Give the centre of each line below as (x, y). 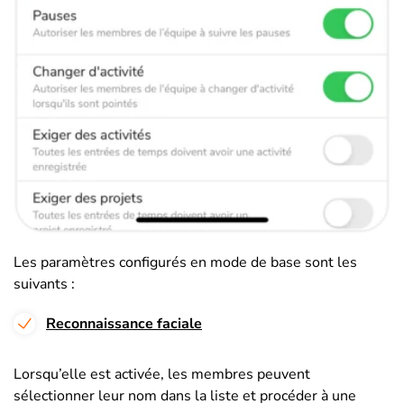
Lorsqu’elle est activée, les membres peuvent (162, 374)
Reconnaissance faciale (124, 323)
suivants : (44, 284)
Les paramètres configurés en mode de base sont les (185, 262)
